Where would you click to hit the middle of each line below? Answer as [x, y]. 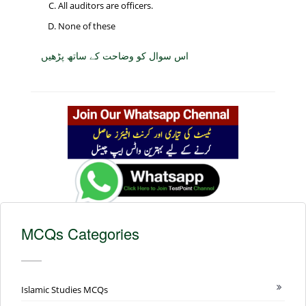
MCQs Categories [80, 233]
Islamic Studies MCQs [65, 289]
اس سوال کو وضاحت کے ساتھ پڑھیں [115, 56]
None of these [87, 26]
